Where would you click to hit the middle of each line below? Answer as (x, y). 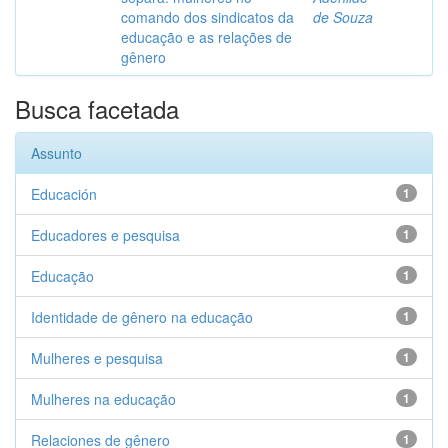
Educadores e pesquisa (105, 235)
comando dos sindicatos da (207, 17)
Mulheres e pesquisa (97, 358)
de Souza (343, 17)
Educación (64, 194)
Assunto (56, 153)
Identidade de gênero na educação (142, 317)
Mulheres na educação (103, 399)
